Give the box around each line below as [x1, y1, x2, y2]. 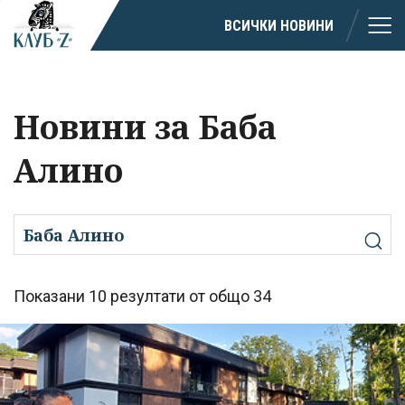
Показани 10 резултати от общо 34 [14, 287, 271, 306]
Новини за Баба [14, 105, 277, 149]
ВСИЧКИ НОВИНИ [224, 16, 334, 34]
